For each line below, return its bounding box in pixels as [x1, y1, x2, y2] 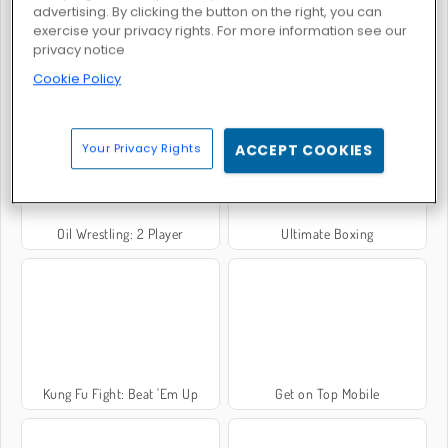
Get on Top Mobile [275, 384, 380, 402]
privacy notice [33, 39, 126, 59]
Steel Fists [298, 66, 357, 84]
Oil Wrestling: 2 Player [57, 225, 184, 243]
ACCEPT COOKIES [235, 139, 373, 160]
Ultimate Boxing [281, 225, 374, 243]
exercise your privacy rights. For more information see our [33, 20, 408, 40]
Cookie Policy [33, 68, 122, 88]
